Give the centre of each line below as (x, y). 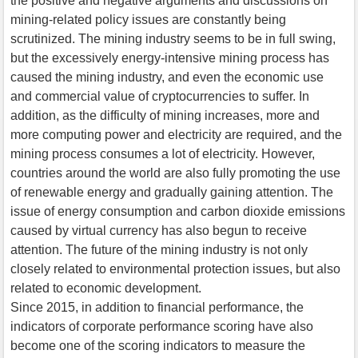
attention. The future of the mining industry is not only (159, 249)
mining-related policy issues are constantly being (148, 19)
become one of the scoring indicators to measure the (158, 345)
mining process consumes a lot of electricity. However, (163, 153)
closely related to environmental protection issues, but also (175, 268)
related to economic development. (106, 288)
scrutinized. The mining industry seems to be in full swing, (173, 38)
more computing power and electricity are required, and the (176, 134)
